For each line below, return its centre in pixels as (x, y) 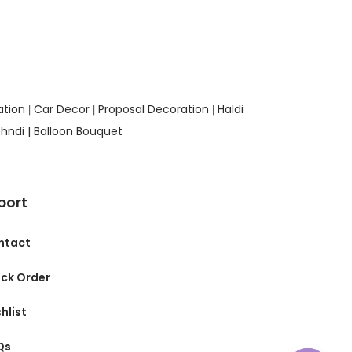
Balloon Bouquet (78, 131)
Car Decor (60, 109)
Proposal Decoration (154, 109)
